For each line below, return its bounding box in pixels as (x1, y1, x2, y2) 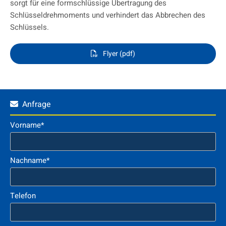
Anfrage (18, 98, 51, 111)
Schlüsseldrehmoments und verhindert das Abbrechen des (10, 10, 205, 21)
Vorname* (10, 120, 44, 131)
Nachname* (10, 155, 49, 166)
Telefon (10, 190, 36, 202)
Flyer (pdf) (103, 48, 135, 60)
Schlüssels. (10, 22, 49, 33)
